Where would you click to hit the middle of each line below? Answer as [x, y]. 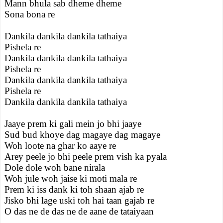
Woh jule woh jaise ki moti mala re [71, 178]
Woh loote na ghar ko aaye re [60, 146]
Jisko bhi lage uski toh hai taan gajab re [79, 200]
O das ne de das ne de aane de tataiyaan [79, 211]
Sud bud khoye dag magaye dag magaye [82, 135]
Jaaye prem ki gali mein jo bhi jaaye [73, 124]
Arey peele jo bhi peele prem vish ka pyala [86, 157]
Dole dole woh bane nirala [55, 167]
